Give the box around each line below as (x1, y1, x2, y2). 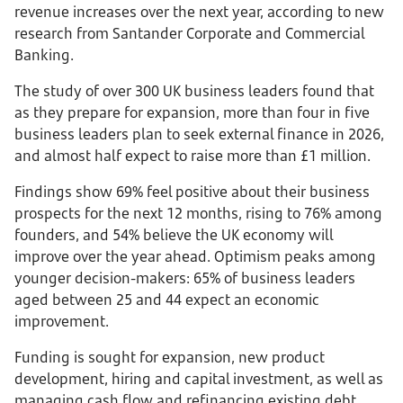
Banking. (14, 45, 74, 65)
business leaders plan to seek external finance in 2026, (14, 124, 384, 144)
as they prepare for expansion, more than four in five (14, 103, 370, 122)
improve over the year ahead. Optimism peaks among (14, 246, 376, 266)
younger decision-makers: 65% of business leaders (14, 268, 355, 288)
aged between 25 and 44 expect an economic (14, 290, 319, 309)
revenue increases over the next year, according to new (14, 2, 384, 22)
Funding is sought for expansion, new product (14, 347, 325, 367)
